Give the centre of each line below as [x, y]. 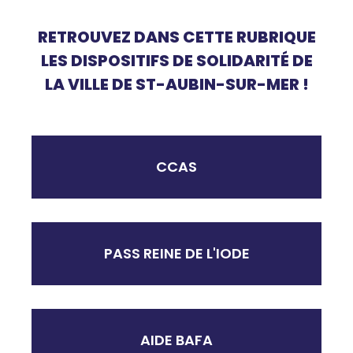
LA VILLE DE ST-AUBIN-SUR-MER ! [176, 85]
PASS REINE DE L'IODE [176, 254]
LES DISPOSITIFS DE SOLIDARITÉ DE [176, 61]
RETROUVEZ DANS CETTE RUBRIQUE [176, 37]
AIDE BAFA [176, 340]
